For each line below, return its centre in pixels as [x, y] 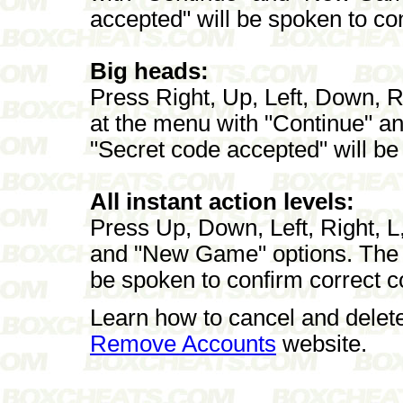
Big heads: [149, 71]
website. [322, 343]
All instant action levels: [222, 201]
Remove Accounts [183, 343]
